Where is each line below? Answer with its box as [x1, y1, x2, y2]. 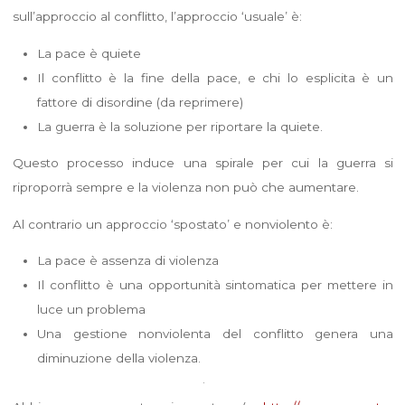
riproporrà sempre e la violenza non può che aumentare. [12, 179, 359, 194]
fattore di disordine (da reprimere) [36, 94, 243, 109]
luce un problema [36, 301, 146, 316]
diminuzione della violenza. [36, 350, 201, 365]
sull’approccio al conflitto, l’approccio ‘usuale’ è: [12, 8, 302, 24]
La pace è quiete [36, 45, 141, 61]
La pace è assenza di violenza [36, 252, 219, 268]
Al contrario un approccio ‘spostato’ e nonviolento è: [12, 216, 333, 231]
